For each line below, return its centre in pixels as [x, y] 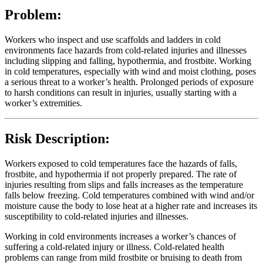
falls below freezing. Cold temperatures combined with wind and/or [129, 195]
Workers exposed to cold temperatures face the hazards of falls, [121, 163]
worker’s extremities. [43, 103]
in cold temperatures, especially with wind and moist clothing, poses [130, 71]
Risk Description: [57, 138]
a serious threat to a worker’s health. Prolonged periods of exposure [129, 82]
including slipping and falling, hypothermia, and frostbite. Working [128, 60]
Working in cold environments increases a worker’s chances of [120, 236]
